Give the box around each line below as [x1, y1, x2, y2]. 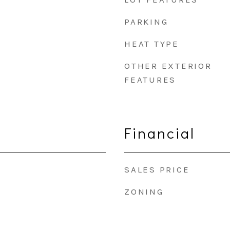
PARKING [124, 16, 168, 27]
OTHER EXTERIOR [124, 61, 212, 71]
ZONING [124, 186, 164, 197]
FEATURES [124, 74, 176, 85]
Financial [124, 123, 195, 143]
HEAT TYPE [124, 39, 179, 49]
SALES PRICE [124, 164, 190, 175]
